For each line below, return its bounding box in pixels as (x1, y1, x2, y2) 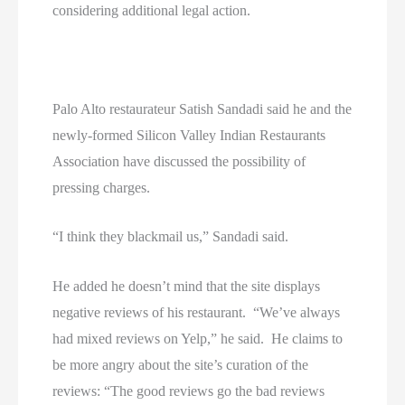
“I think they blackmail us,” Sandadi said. (52, 229, 289, 245)
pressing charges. (52, 179, 151, 195)
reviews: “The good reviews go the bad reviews (52, 382, 325, 399)
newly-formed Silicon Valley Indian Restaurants (52, 127, 326, 143)
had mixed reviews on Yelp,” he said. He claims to (52, 330, 344, 346)
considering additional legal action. (52, 2, 251, 18)
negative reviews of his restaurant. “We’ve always (52, 304, 341, 320)
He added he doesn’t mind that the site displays (52, 278, 321, 294)
